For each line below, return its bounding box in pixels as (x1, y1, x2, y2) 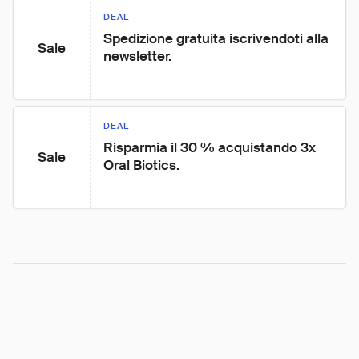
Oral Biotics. (103, 156, 179, 174)
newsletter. (103, 47, 171, 65)
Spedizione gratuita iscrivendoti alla (103, 30, 332, 47)
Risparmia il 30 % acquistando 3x (103, 139, 319, 156)
